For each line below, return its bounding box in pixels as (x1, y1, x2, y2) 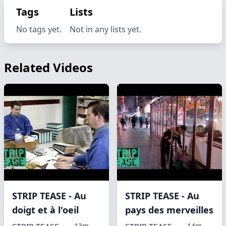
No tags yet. (16, 24, 62, 35)
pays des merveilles (125, 204, 213, 216)
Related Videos (4, 59, 93, 76)
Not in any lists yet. (70, 24, 141, 35)
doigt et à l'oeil (12, 204, 79, 216)
